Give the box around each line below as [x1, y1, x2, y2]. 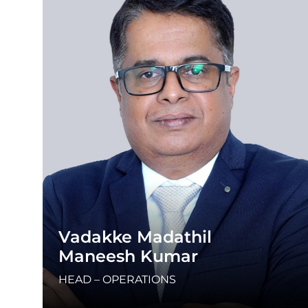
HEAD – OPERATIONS [58, 272, 176, 286]
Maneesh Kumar [58, 245, 198, 266]
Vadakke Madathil [58, 226, 212, 247]
